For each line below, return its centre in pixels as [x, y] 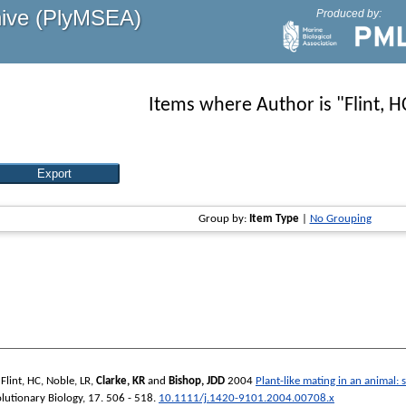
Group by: [223, 219]
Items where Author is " [246, 106]
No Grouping [340, 219]
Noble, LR [68, 381]
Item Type [274, 219]
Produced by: [348, 14]
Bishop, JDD [197, 381]
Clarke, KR [121, 381]
